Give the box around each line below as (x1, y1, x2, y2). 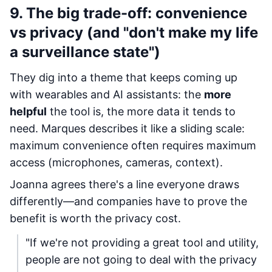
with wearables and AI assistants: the (10, 88, 204, 101)
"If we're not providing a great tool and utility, (25, 236, 259, 249)
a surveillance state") (10, 43, 160, 61)
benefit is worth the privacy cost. (10, 212, 181, 225)
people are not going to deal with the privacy (25, 253, 257, 266)
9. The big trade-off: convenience (10, 4, 247, 22)
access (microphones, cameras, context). (10, 156, 223, 169)
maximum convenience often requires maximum (10, 139, 256, 152)
